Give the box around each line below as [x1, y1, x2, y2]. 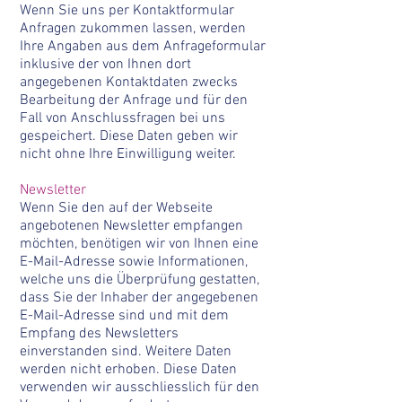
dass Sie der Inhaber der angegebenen [20, 289, 258, 307]
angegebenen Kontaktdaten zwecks [20, 74, 238, 92]
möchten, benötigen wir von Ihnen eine [20, 235, 258, 253]
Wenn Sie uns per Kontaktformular [20, 2, 234, 20]
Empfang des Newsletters [20, 325, 179, 343]
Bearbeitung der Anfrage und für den [20, 92, 248, 109]
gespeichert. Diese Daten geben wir [20, 127, 238, 145]
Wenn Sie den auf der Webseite [20, 199, 213, 217]
